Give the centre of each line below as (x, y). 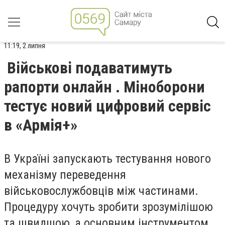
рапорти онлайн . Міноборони (104, 87)
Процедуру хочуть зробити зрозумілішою (108, 207)
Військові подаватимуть (90, 68)
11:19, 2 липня (25, 46)
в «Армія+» (41, 125)
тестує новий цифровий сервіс (107, 106)
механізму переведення (65, 175)
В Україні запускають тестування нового (107, 159)
